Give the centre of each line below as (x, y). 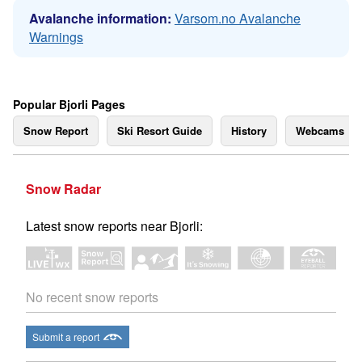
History (249, 130)
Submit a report (66, 337)
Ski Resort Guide (160, 130)
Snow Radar (63, 189)
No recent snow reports (92, 297)
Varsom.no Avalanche (238, 18)
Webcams (320, 130)
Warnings (56, 37)
